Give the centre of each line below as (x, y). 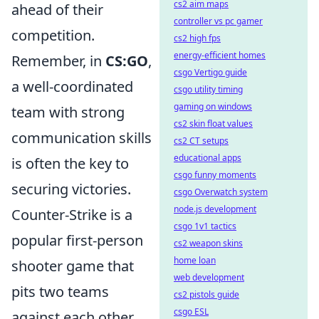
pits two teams (60, 292)
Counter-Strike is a (72, 215)
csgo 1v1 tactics (205, 226)
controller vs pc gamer (218, 21)
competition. (53, 35)
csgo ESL (191, 312)
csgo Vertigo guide (210, 72)
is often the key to (70, 163)
